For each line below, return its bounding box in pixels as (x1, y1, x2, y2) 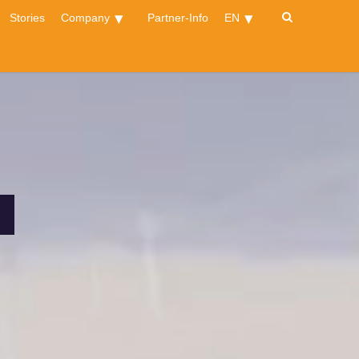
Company (61, 11, 110, 24)
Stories (10, 11, 45, 24)
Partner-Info (147, 11, 208, 24)
